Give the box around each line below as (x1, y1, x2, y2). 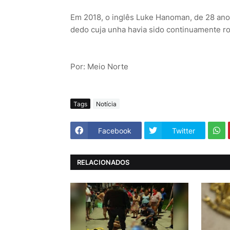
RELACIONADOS (77, 158, 129, 166)
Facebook (98, 126, 131, 135)
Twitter (172, 126, 195, 135)
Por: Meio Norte (70, 62, 128, 72)
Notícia (96, 100, 117, 108)
